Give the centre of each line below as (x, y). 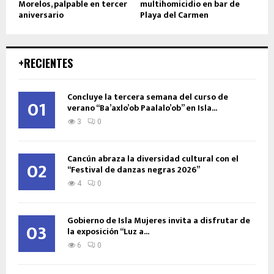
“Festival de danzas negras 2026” (134, 170)
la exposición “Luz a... (108, 232)
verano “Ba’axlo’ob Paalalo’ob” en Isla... (142, 108)
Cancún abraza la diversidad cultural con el (153, 159)
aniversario (41, 15)
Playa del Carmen (174, 15)
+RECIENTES (46, 63)
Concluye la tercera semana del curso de (148, 97)
